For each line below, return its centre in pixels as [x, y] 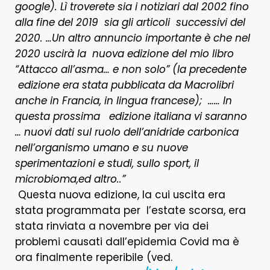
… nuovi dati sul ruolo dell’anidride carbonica [127, 132]
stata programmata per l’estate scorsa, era [130, 210]
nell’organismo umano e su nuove [102, 147]
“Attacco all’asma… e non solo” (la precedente [131, 69]
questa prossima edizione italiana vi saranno [131, 116]
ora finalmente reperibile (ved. [94, 257]
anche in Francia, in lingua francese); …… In [124, 100]
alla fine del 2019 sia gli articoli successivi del [130, 22]
